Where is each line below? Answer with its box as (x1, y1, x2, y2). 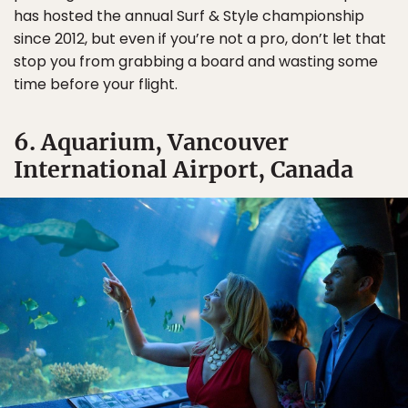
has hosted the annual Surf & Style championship (14, 5, 364, 27)
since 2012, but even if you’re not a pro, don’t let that (14, 28, 386, 50)
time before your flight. (14, 74, 178, 96)
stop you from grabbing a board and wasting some (14, 51, 378, 73)
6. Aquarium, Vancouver (14, 127, 289, 158)
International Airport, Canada (14, 155, 353, 185)
